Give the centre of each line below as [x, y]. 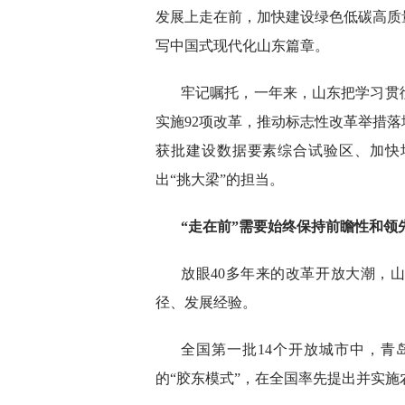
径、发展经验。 [206, 302]
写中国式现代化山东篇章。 [242, 46]
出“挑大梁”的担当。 [220, 179]
